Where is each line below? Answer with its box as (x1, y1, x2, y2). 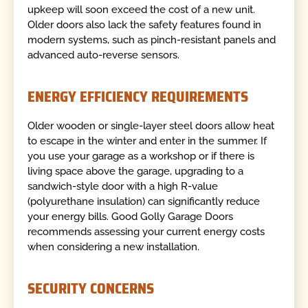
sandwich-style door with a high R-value (27, 180, 219, 193)
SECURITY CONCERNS (27, 276, 155, 300)
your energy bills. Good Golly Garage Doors (27, 210, 234, 223)
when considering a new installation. (27, 241, 200, 254)
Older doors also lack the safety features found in (27, 19, 262, 32)
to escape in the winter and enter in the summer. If (27, 135, 267, 148)
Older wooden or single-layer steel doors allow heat (27, 120, 275, 133)
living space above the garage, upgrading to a (27, 165, 244, 178)
